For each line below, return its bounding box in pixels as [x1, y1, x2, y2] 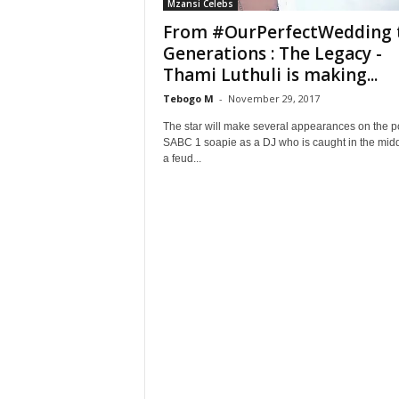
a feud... [162, 152, 201, 165]
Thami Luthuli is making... [162, 63, 378, 86]
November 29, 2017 [227, 92, 320, 105]
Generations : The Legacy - [162, 42, 382, 65]
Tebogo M [162, 92, 214, 105]
